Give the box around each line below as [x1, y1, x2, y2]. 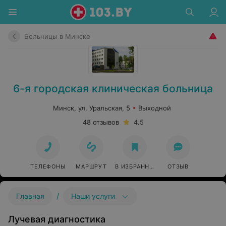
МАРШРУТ [76, 163, 107, 170]
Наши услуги [71, 192, 115, 200]
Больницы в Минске [24, 32, 90, 40]
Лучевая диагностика [8, 214, 105, 224]
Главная [16, 192, 44, 200]
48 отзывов [82, 118, 119, 126]
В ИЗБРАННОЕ [115, 163, 158, 170]
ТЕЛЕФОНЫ [30, 163, 66, 170]
